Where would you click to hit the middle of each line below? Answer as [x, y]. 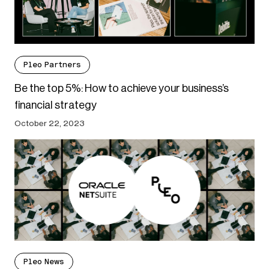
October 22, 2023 [50, 123]
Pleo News [44, 261]
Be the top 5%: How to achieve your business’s [122, 88]
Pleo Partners [52, 64]
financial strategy [56, 105]
